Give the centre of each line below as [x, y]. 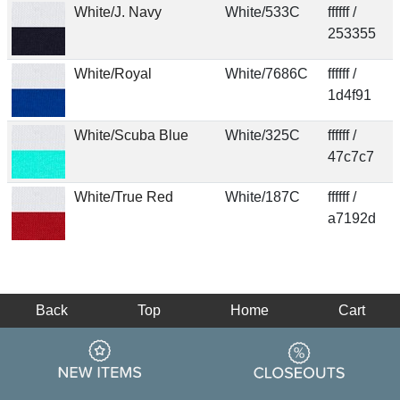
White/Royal [112, 73]
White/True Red [123, 196]
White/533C [262, 12]
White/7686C [266, 73]
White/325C [262, 135]
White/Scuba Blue [131, 135]
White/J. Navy [117, 12]
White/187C [262, 196]
